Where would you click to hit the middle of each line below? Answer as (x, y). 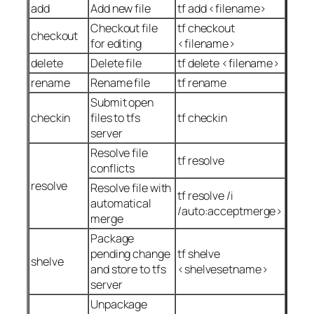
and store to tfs (128, 269)
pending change (130, 253)
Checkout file (124, 28)
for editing (116, 43)
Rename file (120, 82)
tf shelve (199, 253)
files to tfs (115, 117)
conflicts (113, 168)
